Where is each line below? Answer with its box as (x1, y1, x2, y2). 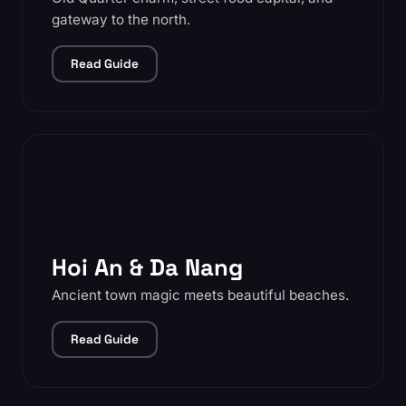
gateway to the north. (52, 11, 190, 28)
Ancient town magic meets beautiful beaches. (52, 286, 349, 304)
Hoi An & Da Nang (52, 253, 243, 282)
